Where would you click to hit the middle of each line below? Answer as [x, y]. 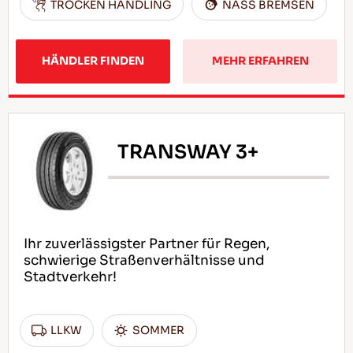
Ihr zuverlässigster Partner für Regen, [146, 243]
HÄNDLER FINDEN [93, 61]
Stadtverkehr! [70, 277]
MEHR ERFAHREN [260, 61]
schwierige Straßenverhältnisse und [144, 260]
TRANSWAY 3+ [188, 152]
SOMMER [159, 331]
